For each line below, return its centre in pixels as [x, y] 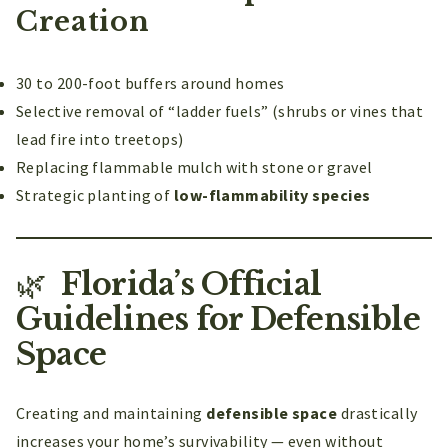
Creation [83, 22]
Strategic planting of [95, 195]
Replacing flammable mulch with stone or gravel [194, 167]
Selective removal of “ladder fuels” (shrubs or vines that [220, 111]
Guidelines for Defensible [218, 319]
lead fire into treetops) [100, 139]
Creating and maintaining [111, 412]
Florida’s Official [187, 284]
